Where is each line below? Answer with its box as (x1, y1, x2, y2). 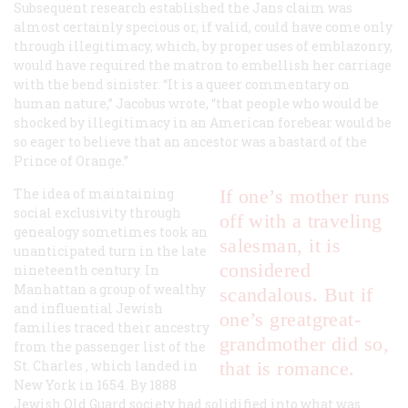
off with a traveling (219, 209, 382, 232)
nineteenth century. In (14, 260, 159, 279)
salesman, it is (219, 233, 342, 257)
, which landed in (83, 356, 198, 374)
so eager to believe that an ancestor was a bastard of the (14, 132, 367, 150)
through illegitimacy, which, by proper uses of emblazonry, (14, 36, 393, 55)
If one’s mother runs (219, 184, 391, 208)
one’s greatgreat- (219, 307, 362, 331)
